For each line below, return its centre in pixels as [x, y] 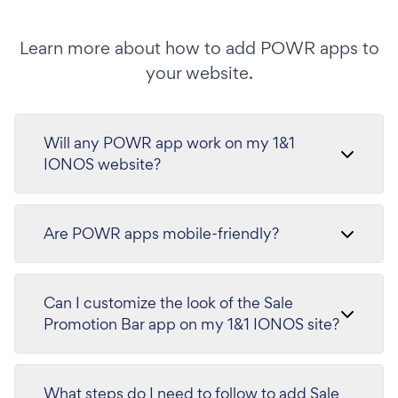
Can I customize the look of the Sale [168, 302]
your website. [199, 73]
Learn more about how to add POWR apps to [199, 48]
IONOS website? [102, 164]
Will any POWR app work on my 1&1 [169, 143]
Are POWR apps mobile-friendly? [161, 233]
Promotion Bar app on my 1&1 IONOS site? [191, 324]
